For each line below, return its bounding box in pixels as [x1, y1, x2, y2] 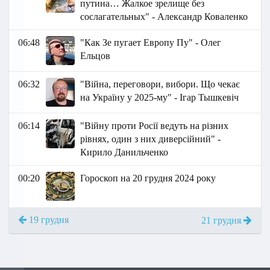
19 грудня [27, 215, 69, 225]
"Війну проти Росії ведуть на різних [80, 121, 229, 131]
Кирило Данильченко [80, 147, 169, 158]
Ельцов [80, 51, 111, 61]
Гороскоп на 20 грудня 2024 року [80, 173, 216, 184]
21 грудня [201, 215, 243, 226]
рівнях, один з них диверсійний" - [80, 134, 221, 145]
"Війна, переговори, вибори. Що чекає [80, 79, 240, 90]
